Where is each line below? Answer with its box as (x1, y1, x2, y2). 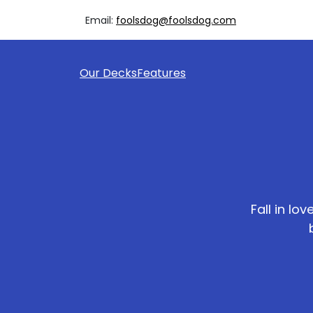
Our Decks (80, 65, 137, 82)
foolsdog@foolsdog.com (116, 13, 236, 27)
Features (137, 65, 186, 82)
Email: (85, 13, 116, 27)
